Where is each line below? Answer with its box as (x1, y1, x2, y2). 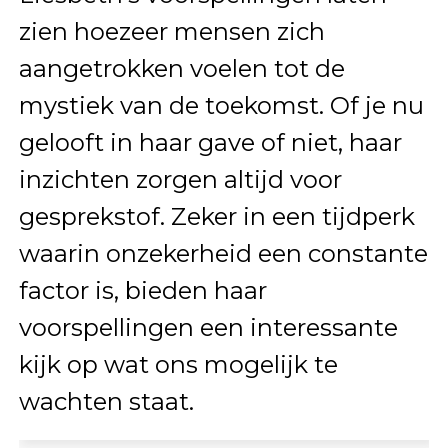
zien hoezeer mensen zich (18, 16, 325, 46)
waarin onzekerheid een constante (18, 238, 428, 268)
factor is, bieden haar (18, 275, 267, 305)
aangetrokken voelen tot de (18, 53, 345, 83)
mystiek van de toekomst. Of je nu (18, 90, 424, 120)
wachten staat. (18, 386, 194, 416)
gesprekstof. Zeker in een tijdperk (18, 201, 415, 231)
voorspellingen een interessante (18, 312, 398, 342)
